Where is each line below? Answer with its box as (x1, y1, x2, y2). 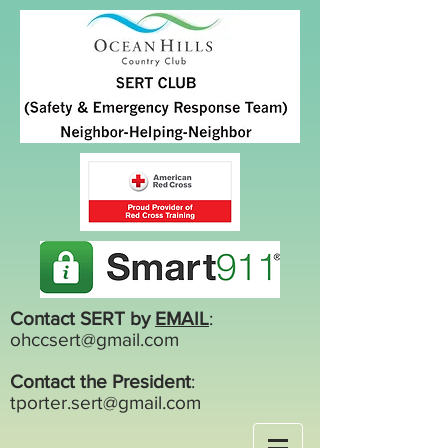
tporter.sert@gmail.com (10, 392, 201, 413)
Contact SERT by (10, 308, 150, 329)
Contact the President (10, 371, 191, 392)
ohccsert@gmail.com (10, 329, 179, 350)
